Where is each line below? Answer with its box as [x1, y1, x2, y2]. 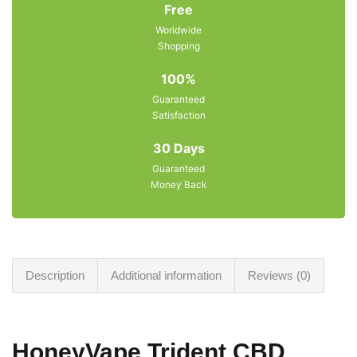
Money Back [150, 178, 207, 190]
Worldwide [155, 23, 202, 36]
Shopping [157, 39, 200, 52]
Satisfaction [151, 108, 206, 121]
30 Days [152, 139, 205, 156]
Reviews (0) [248, 268, 311, 282]
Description [25, 268, 84, 282]
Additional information [111, 268, 222, 282]
